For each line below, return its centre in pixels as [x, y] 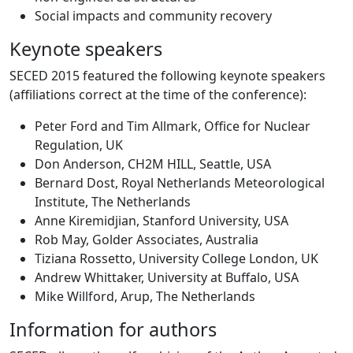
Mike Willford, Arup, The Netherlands [145, 296]
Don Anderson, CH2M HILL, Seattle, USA [153, 164]
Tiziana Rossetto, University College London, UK [176, 258]
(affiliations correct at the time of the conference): [158, 95]
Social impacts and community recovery [153, 16]
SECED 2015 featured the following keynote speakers [167, 76]
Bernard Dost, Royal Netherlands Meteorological [180, 183]
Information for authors [113, 329]
